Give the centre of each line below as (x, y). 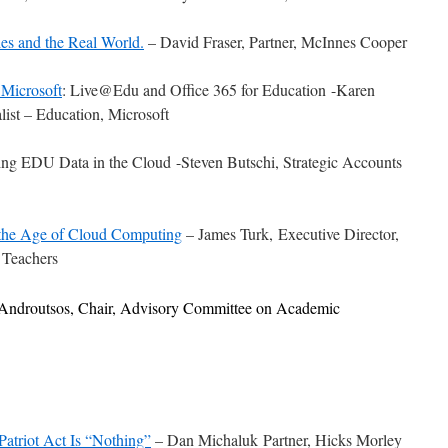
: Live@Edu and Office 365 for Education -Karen (218, 89)
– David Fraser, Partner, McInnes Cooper (275, 41)
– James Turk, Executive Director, (290, 233)
